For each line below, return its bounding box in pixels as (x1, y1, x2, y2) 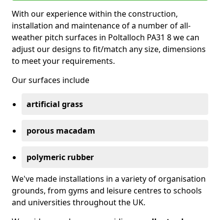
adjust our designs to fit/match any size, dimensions (12, 44, 206, 55)
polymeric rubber (27, 152, 94, 163)
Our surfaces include (12, 75, 89, 85)
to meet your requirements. (12, 55, 115, 66)
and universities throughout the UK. (12, 197, 145, 208)
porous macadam (27, 125, 95, 136)
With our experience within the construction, (12, 8, 178, 19)
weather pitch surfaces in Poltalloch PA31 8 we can (12, 32, 199, 43)
